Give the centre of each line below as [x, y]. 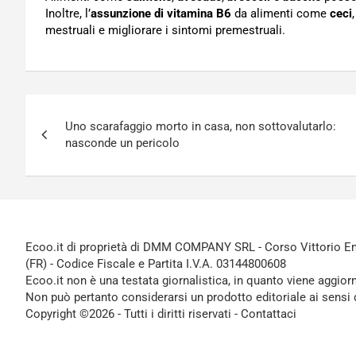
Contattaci [269, 313]
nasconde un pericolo [122, 143]
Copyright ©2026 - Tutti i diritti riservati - [133, 313]
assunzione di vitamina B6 [161, 13]
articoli [64, 142]
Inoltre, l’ [68, 13]
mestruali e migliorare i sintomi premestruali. [165, 30]
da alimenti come [281, 13]
